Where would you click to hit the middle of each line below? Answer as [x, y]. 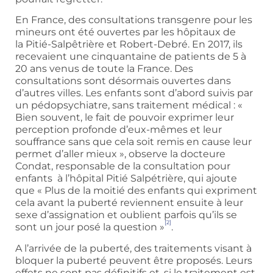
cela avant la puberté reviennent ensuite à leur [129, 203]
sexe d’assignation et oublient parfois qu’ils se [126, 215]
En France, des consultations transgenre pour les [134, 20]
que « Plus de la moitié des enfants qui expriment [136, 191]
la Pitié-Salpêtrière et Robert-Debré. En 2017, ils [129, 44]
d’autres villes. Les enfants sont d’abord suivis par [134, 93]
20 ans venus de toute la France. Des [104, 69]
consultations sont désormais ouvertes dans [123, 81]
